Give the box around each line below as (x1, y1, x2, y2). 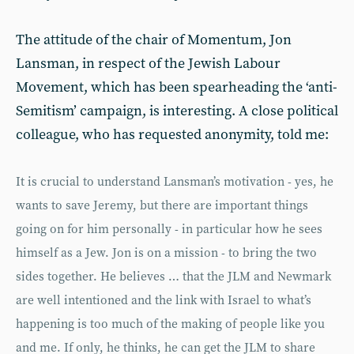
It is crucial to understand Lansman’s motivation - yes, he (16, 175, 333, 190)
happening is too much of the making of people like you (16, 317, 325, 332)
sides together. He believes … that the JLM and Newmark (16, 269, 331, 284)
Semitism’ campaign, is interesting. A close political (16, 102, 338, 120)
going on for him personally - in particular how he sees (16, 222, 322, 237)
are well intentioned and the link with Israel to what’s (16, 293, 311, 308)
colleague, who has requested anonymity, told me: (16, 126, 329, 144)
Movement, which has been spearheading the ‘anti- (16, 78, 337, 96)
